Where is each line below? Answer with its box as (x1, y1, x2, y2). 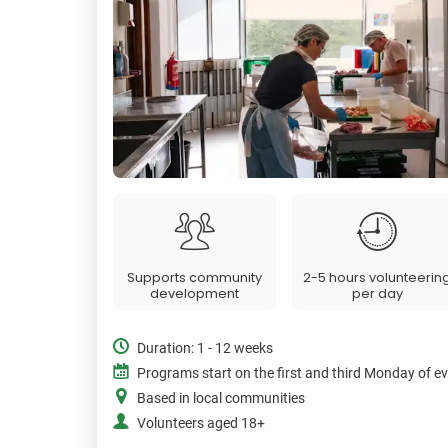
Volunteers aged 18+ (137, 415, 265, 433)
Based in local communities (137, 390, 305, 408)
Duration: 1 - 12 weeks (137, 340, 273, 358)
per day (351, 285, 403, 303)
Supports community (127, 269, 262, 287)
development (150, 285, 239, 303)
